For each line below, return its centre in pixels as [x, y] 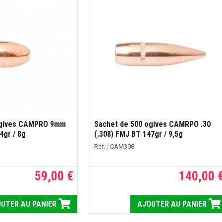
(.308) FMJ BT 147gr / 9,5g [138, 134]
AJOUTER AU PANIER [173, 204]
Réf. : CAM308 [114, 146]
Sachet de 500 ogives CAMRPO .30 [152, 124]
